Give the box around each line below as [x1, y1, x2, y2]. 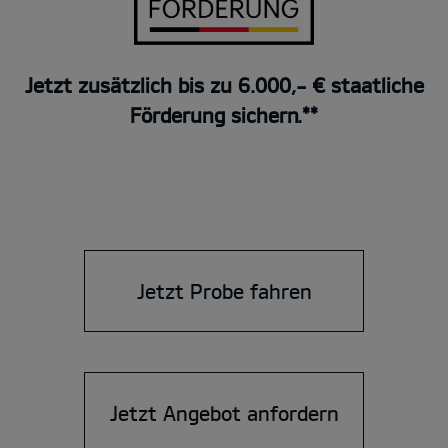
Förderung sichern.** [130, 102, 318, 127]
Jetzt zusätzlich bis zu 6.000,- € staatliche [24, 72, 424, 97]
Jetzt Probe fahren [136, 278, 312, 303]
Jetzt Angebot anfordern [109, 400, 339, 425]
